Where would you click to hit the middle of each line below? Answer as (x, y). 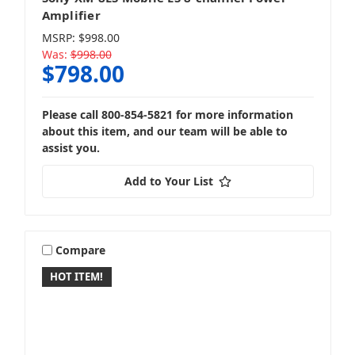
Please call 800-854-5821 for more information (167, 115)
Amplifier (71, 15)
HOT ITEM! (77, 277)
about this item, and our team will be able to (164, 132)
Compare (81, 250)
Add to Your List (168, 181)
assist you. (71, 148)
